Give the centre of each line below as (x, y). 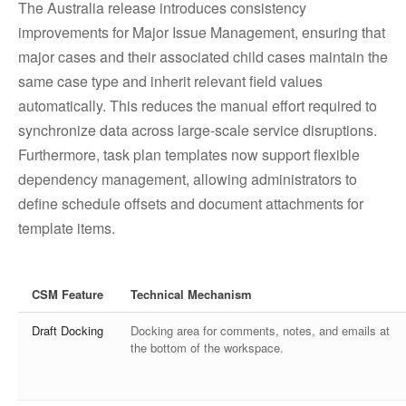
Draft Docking (68, 330)
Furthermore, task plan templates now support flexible (189, 155)
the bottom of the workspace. (207, 348)
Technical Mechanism (191, 294)
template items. (72, 228)
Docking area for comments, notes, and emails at (260, 330)
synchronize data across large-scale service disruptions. (198, 130)
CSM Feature (68, 294)
